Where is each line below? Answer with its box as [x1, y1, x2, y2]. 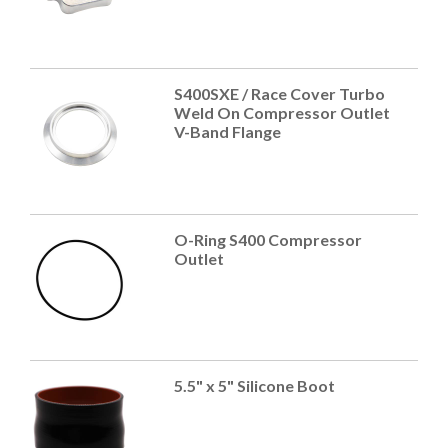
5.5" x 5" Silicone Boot [173, 376, 335, 396]
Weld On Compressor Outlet [173, 103, 390, 123]
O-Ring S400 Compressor [173, 230, 362, 250]
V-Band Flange [173, 122, 281, 142]
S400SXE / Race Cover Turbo [173, 84, 385, 104]
